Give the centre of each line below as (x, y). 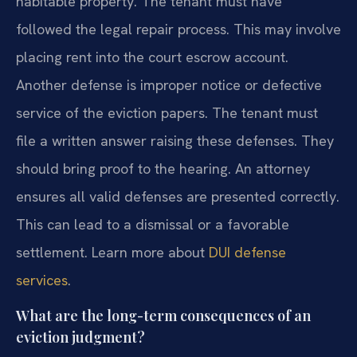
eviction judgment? (80, 337)
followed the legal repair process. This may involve (178, 29)
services (42, 280)
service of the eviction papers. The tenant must (167, 112)
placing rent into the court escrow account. (152, 57)
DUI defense (247, 252)
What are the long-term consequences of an (163, 315)
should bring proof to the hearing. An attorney (163, 168)
